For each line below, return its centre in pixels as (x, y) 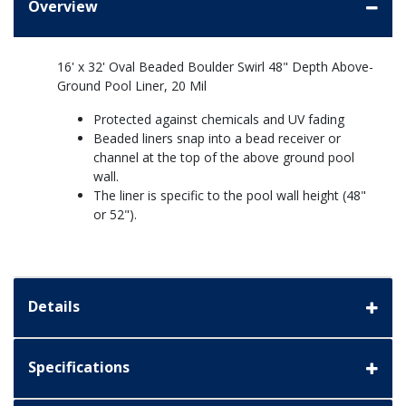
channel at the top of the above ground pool (224, 158)
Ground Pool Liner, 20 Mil (132, 86)
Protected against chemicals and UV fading (219, 120)
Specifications (79, 367)
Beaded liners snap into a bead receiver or (217, 139)
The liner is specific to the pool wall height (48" (230, 196)
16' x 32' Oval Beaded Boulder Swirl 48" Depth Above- (215, 67)
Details (54, 307)
